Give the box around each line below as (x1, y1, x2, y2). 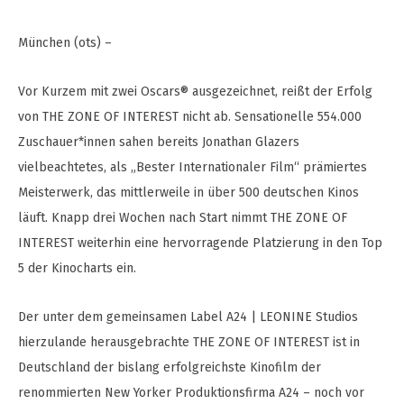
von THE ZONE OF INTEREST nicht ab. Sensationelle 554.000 (18, 109, 362, 124)
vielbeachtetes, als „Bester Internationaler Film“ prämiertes (18, 160, 367, 175)
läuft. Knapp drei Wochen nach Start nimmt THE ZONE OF (18, 210, 347, 225)
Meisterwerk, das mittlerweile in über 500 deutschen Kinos (18, 185, 359, 200)
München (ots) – (18, 35, 112, 50)
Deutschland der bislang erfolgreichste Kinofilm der (18, 360, 321, 375)
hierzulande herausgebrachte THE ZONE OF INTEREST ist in (18, 335, 360, 350)
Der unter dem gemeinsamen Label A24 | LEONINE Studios (18, 309, 358, 325)
